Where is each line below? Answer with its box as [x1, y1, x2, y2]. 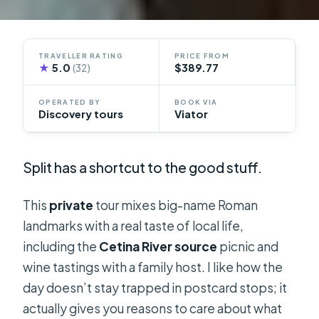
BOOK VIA [174, 98, 218, 107]
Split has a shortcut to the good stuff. [23, 159, 263, 177]
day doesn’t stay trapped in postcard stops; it [23, 279, 288, 296]
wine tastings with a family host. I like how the [23, 258, 283, 275]
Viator [174, 108, 208, 121]
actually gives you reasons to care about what [23, 300, 283, 316]
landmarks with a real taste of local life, [23, 217, 244, 234]
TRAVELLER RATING [38, 51, 123, 60]
